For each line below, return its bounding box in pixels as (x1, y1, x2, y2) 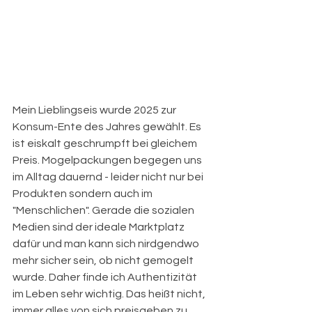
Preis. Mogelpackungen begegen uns (13, 155, 204, 166)
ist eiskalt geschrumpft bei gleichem (13, 138, 199, 149)
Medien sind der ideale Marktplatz (13, 221, 187, 233)
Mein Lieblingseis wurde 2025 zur (13, 104, 178, 116)
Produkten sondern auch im (13, 188, 155, 199)
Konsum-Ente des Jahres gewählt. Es (13, 121, 203, 132)
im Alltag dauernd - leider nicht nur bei (13, 171, 205, 182)
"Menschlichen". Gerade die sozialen (13, 205, 196, 216)
